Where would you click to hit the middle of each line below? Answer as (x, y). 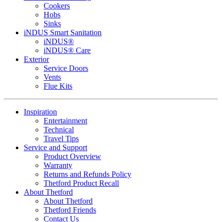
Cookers (57, 6)
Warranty (58, 166)
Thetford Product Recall (81, 183)
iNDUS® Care (67, 51)
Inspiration (40, 112)
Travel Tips (61, 139)
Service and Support (55, 148)
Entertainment (65, 121)
